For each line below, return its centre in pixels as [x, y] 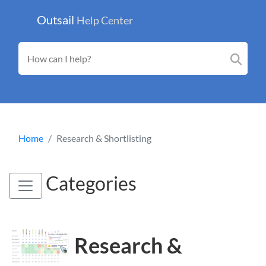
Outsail [57, 19]
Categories [89, 183]
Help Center [105, 20]
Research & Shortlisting [104, 138]
